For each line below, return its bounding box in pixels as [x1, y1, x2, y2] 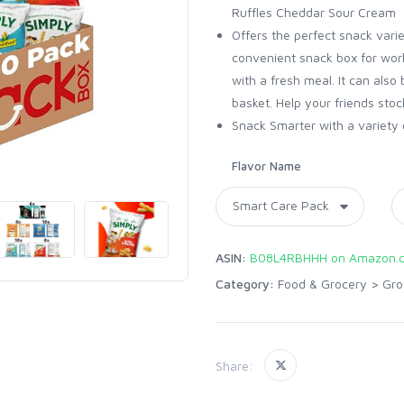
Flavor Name [232, 159, 301, 173]
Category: [216, 276, 274, 291]
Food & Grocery [278, 276, 367, 291]
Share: [216, 357, 253, 373]
